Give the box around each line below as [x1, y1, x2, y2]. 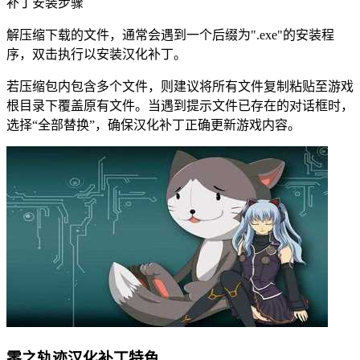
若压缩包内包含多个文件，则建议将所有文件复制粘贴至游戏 [6, 80, 354, 94]
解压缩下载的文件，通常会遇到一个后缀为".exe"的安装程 [6, 28, 334, 43]
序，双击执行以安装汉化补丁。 [6, 47, 186, 62]
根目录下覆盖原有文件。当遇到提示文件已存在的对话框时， [6, 99, 354, 113]
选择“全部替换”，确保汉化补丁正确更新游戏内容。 [6, 118, 301, 133]
